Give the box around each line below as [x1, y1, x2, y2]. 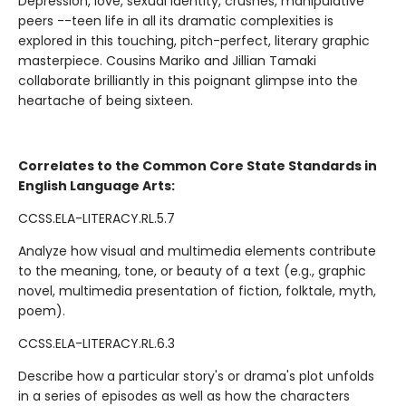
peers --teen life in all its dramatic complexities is [18, 12, 333, 30]
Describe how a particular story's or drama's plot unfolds [18, 367, 374, 385]
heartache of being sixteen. [18, 92, 193, 110]
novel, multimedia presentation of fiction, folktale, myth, [18, 282, 376, 300]
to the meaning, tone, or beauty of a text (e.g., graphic [18, 262, 366, 280]
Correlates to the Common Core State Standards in [18, 157, 377, 175]
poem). [18, 302, 65, 320]
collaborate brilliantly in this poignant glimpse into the [18, 72, 358, 90]
